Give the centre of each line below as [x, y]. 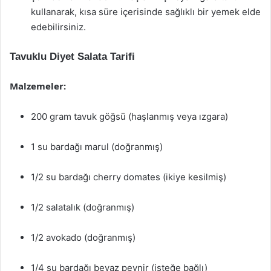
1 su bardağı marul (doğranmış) [97, 147]
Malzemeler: [38, 86]
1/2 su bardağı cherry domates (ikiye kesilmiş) [129, 177]
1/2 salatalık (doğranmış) [83, 207]
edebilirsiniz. [58, 27]
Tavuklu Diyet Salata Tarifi [72, 57]
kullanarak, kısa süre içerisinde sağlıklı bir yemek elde [146, 12]
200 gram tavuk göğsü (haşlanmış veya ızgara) [129, 116]
